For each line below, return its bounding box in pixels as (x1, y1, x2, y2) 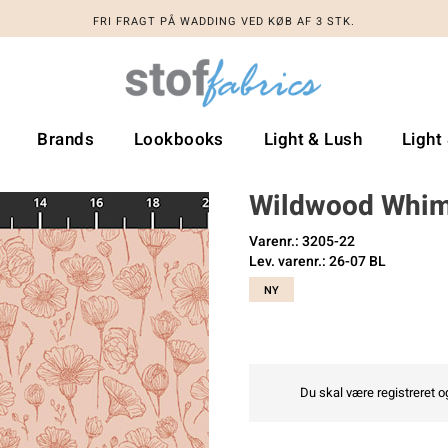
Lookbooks (134, 127, 224, 152)
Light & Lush (263, 127, 362, 152)
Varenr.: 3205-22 (249, 231, 355, 252)
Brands (37, 127, 95, 152)
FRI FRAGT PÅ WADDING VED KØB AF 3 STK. (93, 13, 355, 30)
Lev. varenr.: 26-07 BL (249, 251, 386, 272)
